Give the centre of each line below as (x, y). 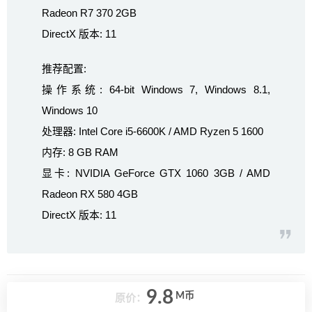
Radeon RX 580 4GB (90, 194)
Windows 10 (70, 111)
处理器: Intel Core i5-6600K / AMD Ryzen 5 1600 (153, 132)
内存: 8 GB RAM (80, 153)
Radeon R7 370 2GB (89, 13)
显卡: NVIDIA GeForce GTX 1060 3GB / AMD (156, 173)
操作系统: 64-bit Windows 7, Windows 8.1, (156, 90)
